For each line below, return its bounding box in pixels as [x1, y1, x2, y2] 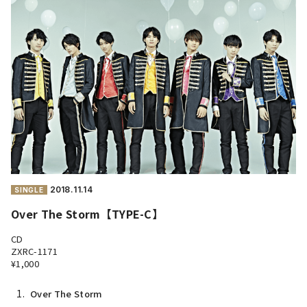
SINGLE [14, 185, 44, 194]
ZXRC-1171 [11, 244, 58, 258]
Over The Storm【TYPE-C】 [11, 205, 164, 222]
